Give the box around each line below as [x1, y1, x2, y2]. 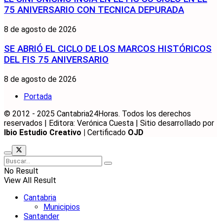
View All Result [4, 175, 56, 185]
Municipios [43, 202, 80, 212]
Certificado [85, 127, 128, 137]
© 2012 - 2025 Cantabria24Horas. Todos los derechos [4, 109, 191, 118]
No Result [4, 166, 38, 176]
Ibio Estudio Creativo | [4, 127, 85, 137]
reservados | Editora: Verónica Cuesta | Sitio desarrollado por [4, 118, 214, 128]
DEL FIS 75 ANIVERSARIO [4, 54, 109, 65]
